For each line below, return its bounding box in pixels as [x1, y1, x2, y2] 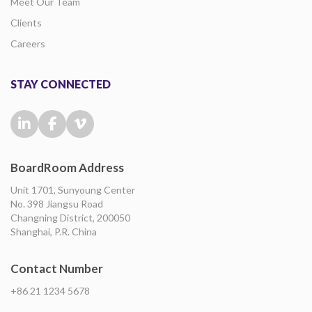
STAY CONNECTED [10, 77, 111, 91]
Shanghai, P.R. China [10, 226, 97, 237]
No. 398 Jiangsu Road [10, 198, 103, 210]
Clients [10, 17, 42, 29]
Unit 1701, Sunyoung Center [10, 184, 135, 196]
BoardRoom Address [10, 160, 124, 175]
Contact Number [10, 261, 103, 276]
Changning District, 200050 [10, 212, 130, 224]
